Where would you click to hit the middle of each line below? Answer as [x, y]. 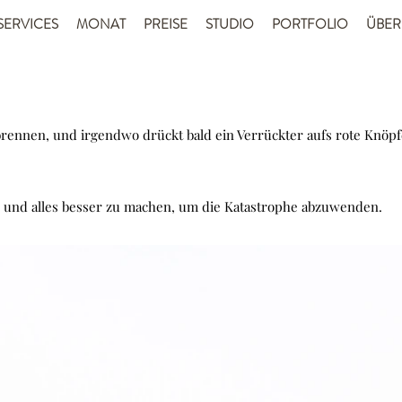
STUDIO [230, 24]
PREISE [166, 24]
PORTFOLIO [310, 24]
